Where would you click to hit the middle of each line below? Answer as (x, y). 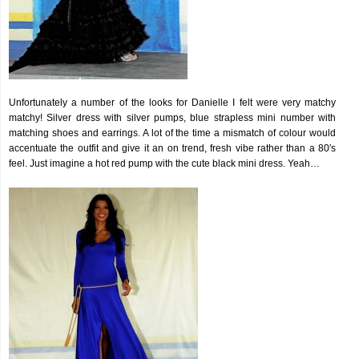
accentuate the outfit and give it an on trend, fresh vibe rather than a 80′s (172, 148)
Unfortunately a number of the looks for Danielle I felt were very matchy (172, 103)
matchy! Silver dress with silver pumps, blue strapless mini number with (172, 118)
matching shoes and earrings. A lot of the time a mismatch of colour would (172, 133)
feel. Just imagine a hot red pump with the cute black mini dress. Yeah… (164, 163)
